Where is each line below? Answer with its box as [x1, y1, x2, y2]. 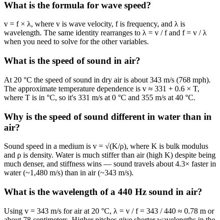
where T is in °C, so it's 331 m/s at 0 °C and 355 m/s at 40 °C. [4, 93, 195, 102]
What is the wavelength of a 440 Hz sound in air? [4, 187, 202, 197]
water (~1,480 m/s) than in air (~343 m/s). [4, 168, 134, 177]
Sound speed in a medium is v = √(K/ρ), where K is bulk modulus [4, 142, 208, 151]
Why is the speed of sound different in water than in [4, 111, 212, 122]
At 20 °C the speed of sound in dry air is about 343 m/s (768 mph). [4, 75, 211, 84]
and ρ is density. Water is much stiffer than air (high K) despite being [4, 151, 216, 160]
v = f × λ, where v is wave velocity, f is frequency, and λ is [4, 20, 185, 28]
